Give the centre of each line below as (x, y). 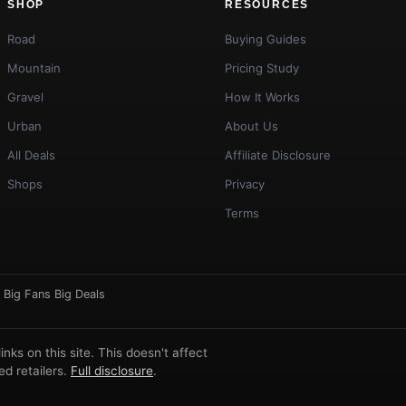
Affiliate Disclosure (278, 155)
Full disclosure (112, 371)
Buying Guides (266, 39)
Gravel (25, 97)
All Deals (31, 155)
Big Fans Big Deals (54, 294)
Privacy (245, 184)
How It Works (262, 97)
